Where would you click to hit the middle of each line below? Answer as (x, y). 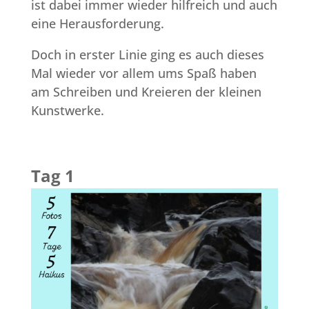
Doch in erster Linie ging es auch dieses (147, 54)
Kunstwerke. (67, 110)
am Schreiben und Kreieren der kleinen (146, 91)
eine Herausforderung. (97, 23)
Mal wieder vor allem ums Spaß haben (143, 73)
